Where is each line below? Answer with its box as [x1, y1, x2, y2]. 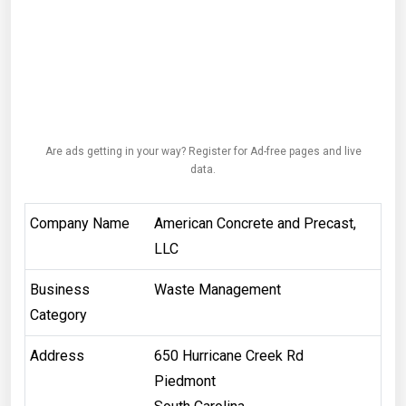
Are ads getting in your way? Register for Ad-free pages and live [44, 144, 362, 158]
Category [29, 305, 87, 324]
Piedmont [153, 372, 216, 390]
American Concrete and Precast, [153, 214, 356, 232]
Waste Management [153, 280, 281, 298]
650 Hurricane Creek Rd [153, 346, 304, 364]
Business [29, 280, 90, 298]
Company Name [29, 214, 130, 232]
